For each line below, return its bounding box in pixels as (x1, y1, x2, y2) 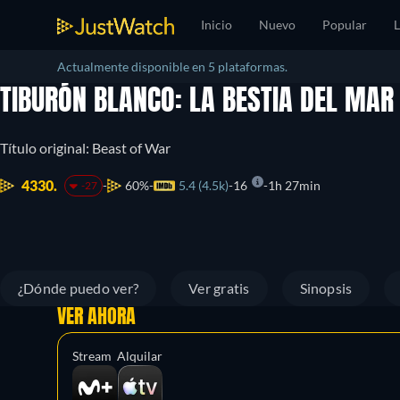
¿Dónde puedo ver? (18, 279, 139, 296)
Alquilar (117, 348, 162, 363)
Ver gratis (188, 279, 250, 296)
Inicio (201, 17, 232, 32)
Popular (322, 17, 367, 32)
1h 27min (267, 178, 321, 193)
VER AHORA (57, 308, 136, 328)
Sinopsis (299, 279, 353, 296)
